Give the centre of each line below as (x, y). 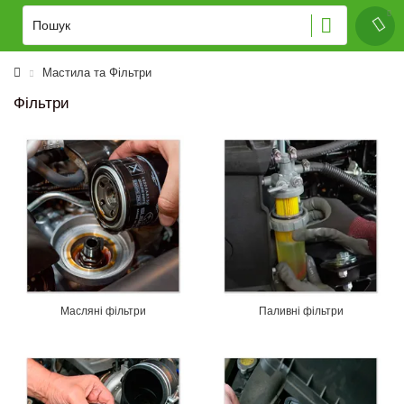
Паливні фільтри (301, 311)
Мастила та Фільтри (97, 73)
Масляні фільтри (103, 311)
